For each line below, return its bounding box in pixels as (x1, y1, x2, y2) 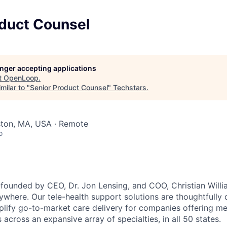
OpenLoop (4, 73, 39, 82)
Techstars (113, 83, 146, 92)
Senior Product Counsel (30, 83, 108, 92)
